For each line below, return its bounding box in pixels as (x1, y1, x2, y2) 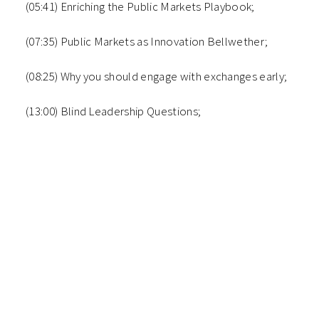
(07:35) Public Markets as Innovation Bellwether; (26, 33, 268, 50)
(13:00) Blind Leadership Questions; (26, 103, 202, 120)
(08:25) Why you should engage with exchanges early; (26, 68, 288, 85)
